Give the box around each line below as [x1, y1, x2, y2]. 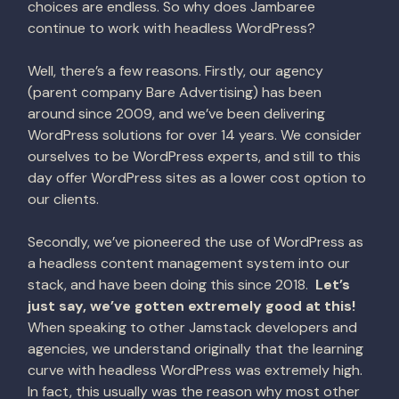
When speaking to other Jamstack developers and [28, 318, 357, 337]
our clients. [28, 190, 99, 208]
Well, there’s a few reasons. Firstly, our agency [28, 61, 323, 80]
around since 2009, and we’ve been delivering [28, 104, 325, 123]
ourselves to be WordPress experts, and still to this [28, 147, 361, 166]
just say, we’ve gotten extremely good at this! [28, 297, 355, 315]
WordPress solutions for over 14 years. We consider [28, 126, 362, 144]
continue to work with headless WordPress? [28, 19, 315, 37]
